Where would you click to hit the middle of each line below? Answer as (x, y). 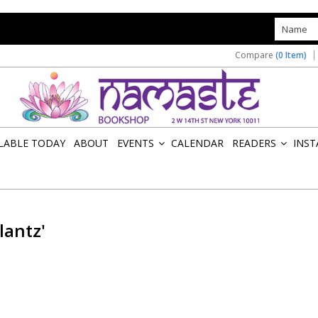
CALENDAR (197, 143)
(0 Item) (291, 55)
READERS (254, 143)
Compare (255, 55)
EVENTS (136, 143)
